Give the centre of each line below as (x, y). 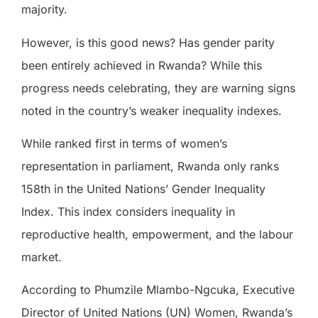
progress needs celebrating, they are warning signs (158, 88)
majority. (44, 10)
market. (42, 257)
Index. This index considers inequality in (128, 211)
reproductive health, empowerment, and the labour (157, 234)
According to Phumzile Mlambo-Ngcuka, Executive (158, 290)
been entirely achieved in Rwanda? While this (142, 65)
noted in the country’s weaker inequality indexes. (152, 110)
